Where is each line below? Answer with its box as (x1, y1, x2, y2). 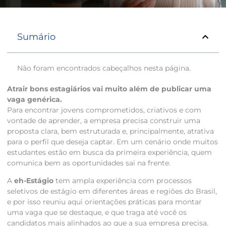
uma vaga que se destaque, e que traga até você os (7, 207, 187, 217)
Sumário (17, 31, 55, 42)
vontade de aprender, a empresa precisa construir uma (7, 116, 200, 125)
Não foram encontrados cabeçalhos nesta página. (17, 63, 191, 73)
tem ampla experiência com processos (53, 176, 192, 185)
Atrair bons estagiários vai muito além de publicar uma (7, 84, 211, 93)
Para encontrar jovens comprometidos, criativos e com (7, 105, 201, 115)
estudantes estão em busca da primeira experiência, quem (7, 147, 212, 157)
